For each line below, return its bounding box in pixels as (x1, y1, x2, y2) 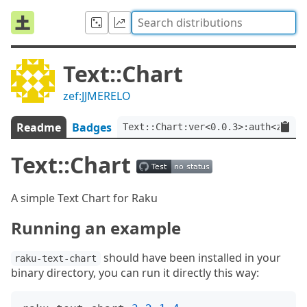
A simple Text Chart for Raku (11, 191, 158, 206)
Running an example (11, 217, 181, 239)
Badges (72, 120, 112, 135)
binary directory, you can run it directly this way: (11, 265, 259, 280)
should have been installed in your (100, 250, 281, 265)
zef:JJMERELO (63, 88, 131, 103)
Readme (16, 120, 61, 135)
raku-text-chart (14, 253, 97, 264)
